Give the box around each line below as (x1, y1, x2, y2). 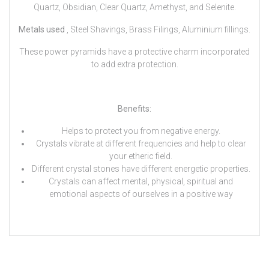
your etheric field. (109, 151, 172, 162)
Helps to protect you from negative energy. (61, 126, 220, 136)
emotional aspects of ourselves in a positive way (49, 189, 233, 199)
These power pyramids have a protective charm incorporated (19, 47, 250, 57)
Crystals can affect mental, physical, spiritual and (49, 177, 233, 187)
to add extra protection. (91, 59, 178, 70)
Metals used (19, 25, 67, 35)
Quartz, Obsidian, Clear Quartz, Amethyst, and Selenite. (33, 2, 236, 13)
